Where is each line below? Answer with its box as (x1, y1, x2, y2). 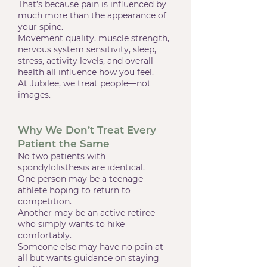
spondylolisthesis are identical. (18, 162, 145, 173)
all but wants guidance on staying (18, 253, 159, 263)
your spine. (18, 21, 63, 32)
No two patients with (18, 151, 105, 162)
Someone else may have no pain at (18, 241, 163, 252)
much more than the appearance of (18, 10, 166, 21)
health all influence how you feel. (18, 67, 154, 77)
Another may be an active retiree (18, 207, 155, 218)
